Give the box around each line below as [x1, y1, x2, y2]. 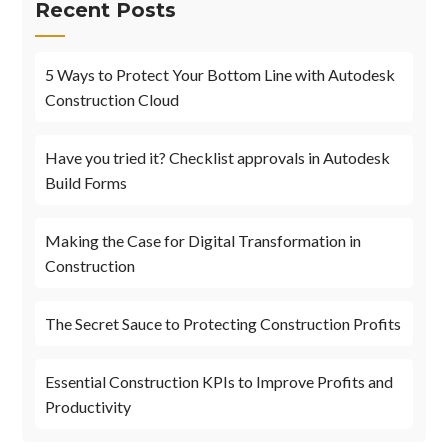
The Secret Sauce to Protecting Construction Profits [45, 314, 402, 334]
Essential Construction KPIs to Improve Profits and [45, 372, 394, 392]
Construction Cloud [45, 90, 180, 110]
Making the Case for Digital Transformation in [45, 231, 362, 251]
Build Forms [45, 173, 128, 193]
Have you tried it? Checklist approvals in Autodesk [45, 148, 391, 168]
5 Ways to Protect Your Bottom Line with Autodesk [45, 65, 396, 85]
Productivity [45, 397, 132, 417]
